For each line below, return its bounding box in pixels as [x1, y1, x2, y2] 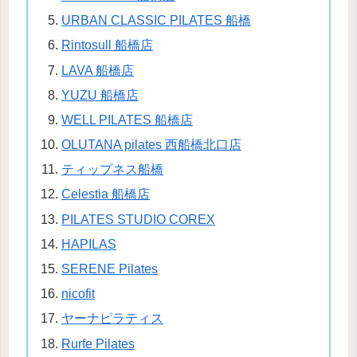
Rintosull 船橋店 [61, 38, 153, 53]
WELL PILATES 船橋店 [61, 112, 193, 127]
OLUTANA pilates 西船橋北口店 [61, 138, 241, 152]
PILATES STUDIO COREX [61, 212, 215, 226]
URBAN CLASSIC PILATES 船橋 [61, 14, 251, 28]
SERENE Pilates [61, 262, 158, 277]
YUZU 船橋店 [61, 88, 139, 102]
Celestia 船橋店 [61, 187, 150, 202]
